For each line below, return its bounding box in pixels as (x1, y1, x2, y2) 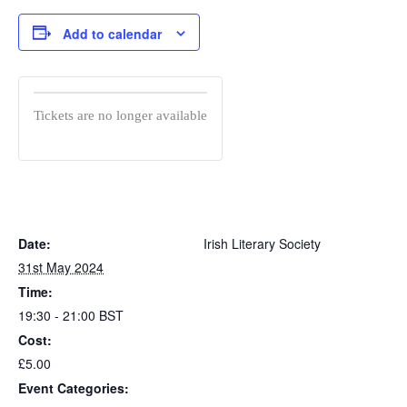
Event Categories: (18, 379, 129, 398)
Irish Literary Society (203, 234, 321, 253)
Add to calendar (63, 25, 162, 44)
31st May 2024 (18, 258, 104, 277)
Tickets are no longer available (34, 108, 207, 124)
